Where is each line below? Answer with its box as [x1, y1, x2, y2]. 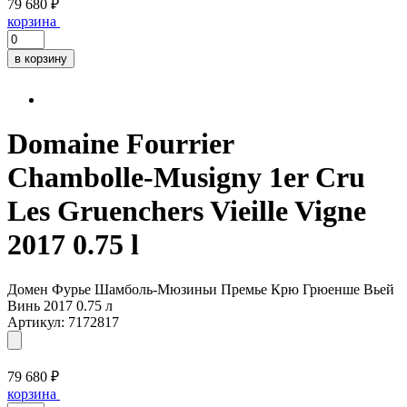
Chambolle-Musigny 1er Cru [7, 161, 365, 194]
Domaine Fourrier [7, 127, 234, 161]
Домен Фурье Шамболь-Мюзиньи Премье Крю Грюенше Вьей [7, 281, 394, 297]
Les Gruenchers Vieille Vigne [7, 194, 366, 228]
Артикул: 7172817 [7, 313, 119, 330]
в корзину [15, 52, 67, 65]
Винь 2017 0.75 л [7, 297, 113, 313]
